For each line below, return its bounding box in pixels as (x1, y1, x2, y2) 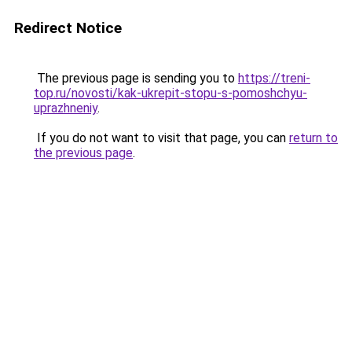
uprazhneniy (34, 101, 97, 115)
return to (289, 130, 338, 145)
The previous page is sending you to (34, 71, 238, 86)
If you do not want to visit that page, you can (34, 130, 289, 145)
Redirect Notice (14, 19, 122, 37)
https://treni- (238, 71, 310, 86)
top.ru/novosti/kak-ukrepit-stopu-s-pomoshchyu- (34, 86, 307, 101)
